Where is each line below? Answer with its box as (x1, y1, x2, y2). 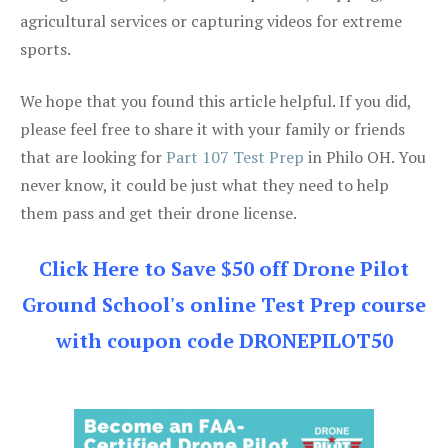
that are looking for (20, 145, 166, 168)
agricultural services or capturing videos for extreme (20, 9, 402, 32)
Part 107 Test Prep (166, 145, 304, 168)
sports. (20, 37, 71, 60)
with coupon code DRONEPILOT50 (55, 326, 393, 354)
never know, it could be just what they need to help (20, 173, 389, 196)
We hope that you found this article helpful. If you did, (20, 89, 411, 112)
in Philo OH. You (304, 145, 426, 168)
